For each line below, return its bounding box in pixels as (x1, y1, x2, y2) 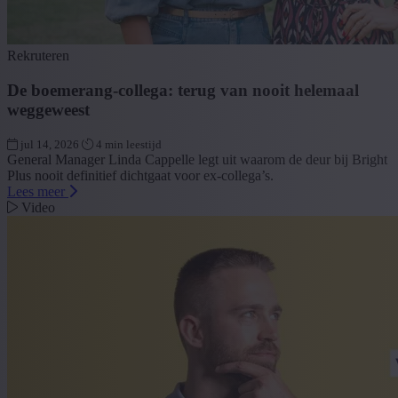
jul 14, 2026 (18, 138, 82, 152)
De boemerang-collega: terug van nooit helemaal (7, 80, 359, 99)
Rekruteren (7, 47, 69, 63)
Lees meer (7, 184, 68, 200)
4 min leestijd (96, 138, 162, 152)
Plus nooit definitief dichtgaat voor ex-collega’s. (7, 168, 274, 184)
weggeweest (7, 99, 90, 119)
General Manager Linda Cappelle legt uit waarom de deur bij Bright (7, 152, 387, 168)
